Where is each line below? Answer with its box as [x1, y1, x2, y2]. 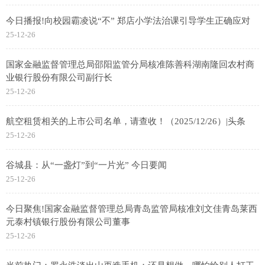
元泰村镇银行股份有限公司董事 [6, 217, 130, 227]
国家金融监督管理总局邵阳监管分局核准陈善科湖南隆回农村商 [6, 60, 254, 70]
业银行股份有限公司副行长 [6, 73, 112, 83]
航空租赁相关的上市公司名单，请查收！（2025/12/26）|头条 [6, 117, 245, 127]
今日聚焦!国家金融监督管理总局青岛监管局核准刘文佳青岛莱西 [6, 204, 257, 214]
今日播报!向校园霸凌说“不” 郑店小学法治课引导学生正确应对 [6, 16, 250, 26]
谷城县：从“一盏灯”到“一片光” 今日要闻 [6, 160, 167, 170]
